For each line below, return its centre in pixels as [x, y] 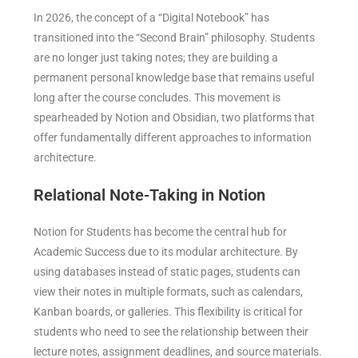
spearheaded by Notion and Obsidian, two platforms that [175, 118]
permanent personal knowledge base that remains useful [174, 78]
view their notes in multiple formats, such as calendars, [169, 292]
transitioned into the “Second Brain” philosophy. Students [175, 38]
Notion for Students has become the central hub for [161, 232]
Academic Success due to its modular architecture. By [166, 252]
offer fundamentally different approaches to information [173, 138]
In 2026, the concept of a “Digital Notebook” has [152, 18]
